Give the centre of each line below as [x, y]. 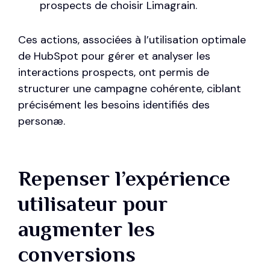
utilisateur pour [93, 204]
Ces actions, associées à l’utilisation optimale [132, 40]
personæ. [42, 121]
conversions [77, 255]
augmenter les [86, 229]
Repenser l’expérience [124, 179]
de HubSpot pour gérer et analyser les [114, 56]
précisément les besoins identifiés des [114, 105]
